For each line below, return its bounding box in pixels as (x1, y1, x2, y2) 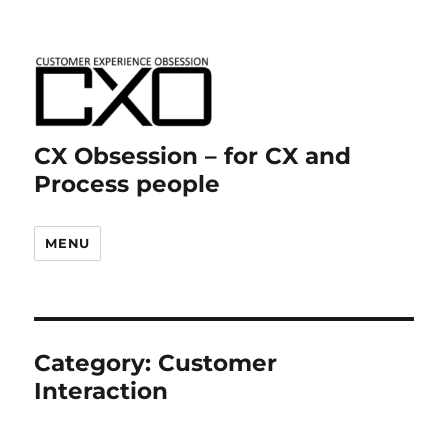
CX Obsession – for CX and (34, 142, 352, 170)
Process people (34, 170, 221, 198)
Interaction (34, 377, 169, 405)
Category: (34, 349, 159, 377)
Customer (158, 349, 278, 377)
